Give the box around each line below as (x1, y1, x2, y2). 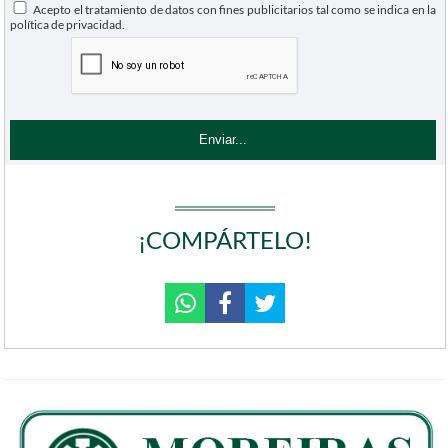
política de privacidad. (10, 17, 126, 33)
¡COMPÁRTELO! (138, 225, 312, 255)
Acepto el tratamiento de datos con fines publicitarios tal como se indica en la (30, 2, 437, 18)
